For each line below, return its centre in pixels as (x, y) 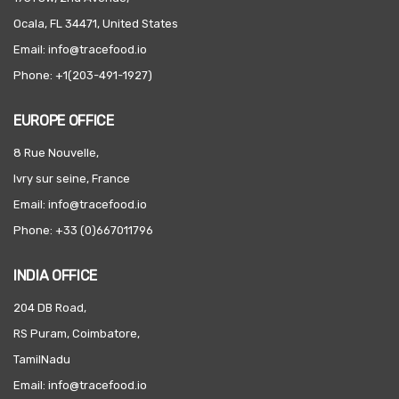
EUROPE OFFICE (64, 121)
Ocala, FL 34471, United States (96, 24)
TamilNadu (42, 360)
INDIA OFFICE (56, 276)
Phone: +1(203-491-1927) (83, 76)
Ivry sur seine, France (72, 179)
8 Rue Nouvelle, (56, 153)
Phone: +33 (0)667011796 (83, 231)
